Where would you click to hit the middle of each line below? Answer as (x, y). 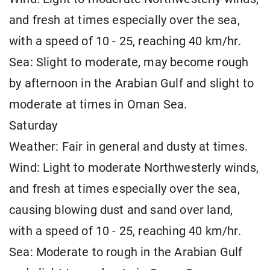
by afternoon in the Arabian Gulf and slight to (132, 84)
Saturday (33, 126)
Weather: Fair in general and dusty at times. (128, 147)
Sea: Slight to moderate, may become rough (129, 63)
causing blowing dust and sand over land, (121, 210)
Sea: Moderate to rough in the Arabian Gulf (126, 253)
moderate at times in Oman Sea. (98, 105)
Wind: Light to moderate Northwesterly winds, (134, 168)
